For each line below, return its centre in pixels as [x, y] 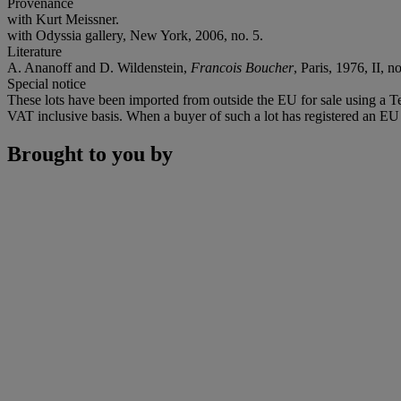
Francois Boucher [242, 67]
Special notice [47, 83]
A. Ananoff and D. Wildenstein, [99, 67]
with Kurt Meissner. [63, 19]
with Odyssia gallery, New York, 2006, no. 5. [135, 35]
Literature [34, 51]
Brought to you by [90, 154]
